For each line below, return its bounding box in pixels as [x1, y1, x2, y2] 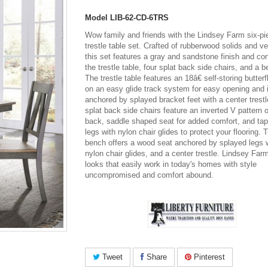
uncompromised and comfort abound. [85, 170, 214, 179]
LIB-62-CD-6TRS [110, 13, 169, 22]
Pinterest [191, 252, 226, 261]
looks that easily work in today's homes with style [85, 160, 257, 169]
